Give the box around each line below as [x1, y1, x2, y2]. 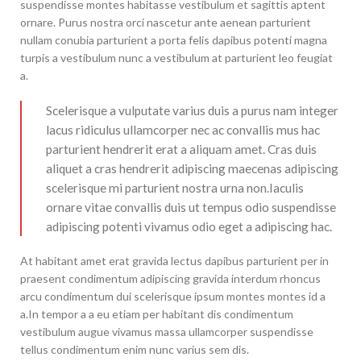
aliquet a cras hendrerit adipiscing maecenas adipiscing [46, 160, 338, 176]
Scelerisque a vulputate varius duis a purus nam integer [46, 102, 338, 118]
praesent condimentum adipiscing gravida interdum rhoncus [20, 271, 321, 285]
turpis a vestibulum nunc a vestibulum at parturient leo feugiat [20, 50, 333, 64]
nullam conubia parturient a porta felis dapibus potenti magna [20, 32, 327, 47]
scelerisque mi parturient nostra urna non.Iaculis [46, 180, 304, 195]
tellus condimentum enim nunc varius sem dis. [20, 342, 249, 356]
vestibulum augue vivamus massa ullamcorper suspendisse [20, 324, 313, 338]
